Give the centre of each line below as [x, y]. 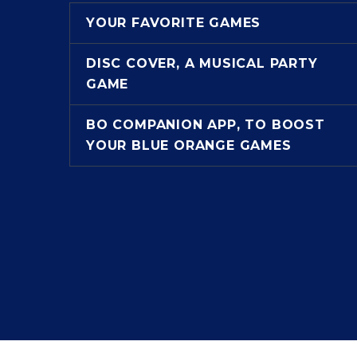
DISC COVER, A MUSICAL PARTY [202, 63]
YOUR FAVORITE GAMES [174, 22]
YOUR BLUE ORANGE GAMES [189, 145]
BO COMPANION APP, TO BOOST [206, 124]
